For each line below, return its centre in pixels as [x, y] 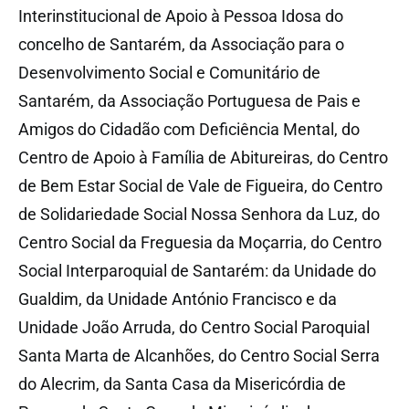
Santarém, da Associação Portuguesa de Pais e [189, 100]
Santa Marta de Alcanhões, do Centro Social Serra [199, 355]
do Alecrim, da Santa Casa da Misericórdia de [182, 383]
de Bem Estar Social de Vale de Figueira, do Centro [200, 185]
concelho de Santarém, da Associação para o [181, 44]
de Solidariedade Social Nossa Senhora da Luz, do [199, 214]
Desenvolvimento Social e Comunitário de [169, 72]
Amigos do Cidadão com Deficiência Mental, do [189, 129]
